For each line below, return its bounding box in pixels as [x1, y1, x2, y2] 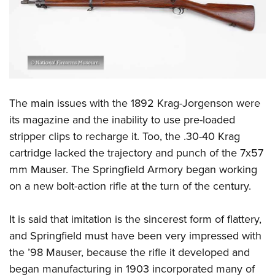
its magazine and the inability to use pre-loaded [9, 112, 235, 128]
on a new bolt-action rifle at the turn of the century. [9, 178, 251, 195]
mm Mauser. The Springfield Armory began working [9, 161, 257, 178]
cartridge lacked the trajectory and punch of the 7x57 [9, 145, 263, 161]
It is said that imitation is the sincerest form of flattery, [9, 211, 261, 228]
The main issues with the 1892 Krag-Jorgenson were [9, 95, 260, 112]
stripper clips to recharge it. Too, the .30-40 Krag [9, 128, 240, 145]
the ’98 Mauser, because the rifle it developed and [9, 244, 250, 261]
